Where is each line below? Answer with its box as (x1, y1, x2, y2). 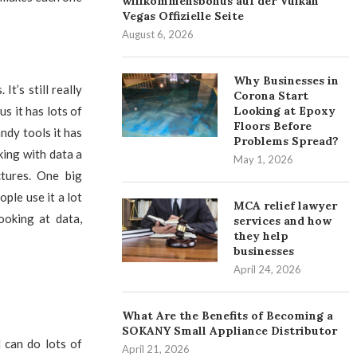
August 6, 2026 (122, 28, 194, 41)
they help (233, 229, 289, 243)
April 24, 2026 (233, 263, 302, 276)
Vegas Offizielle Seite (122, 9, 245, 23)
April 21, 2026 (122, 343, 190, 355)
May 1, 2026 (233, 153, 294, 166)
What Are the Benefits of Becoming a (122, 308, 334, 323)
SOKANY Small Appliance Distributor (122, 324, 338, 338)
